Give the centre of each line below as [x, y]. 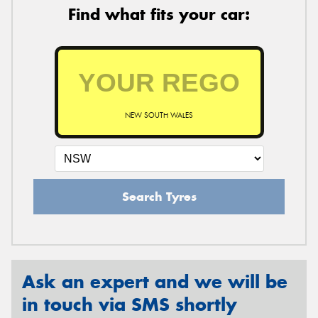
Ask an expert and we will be [155, 282]
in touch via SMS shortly [130, 305]
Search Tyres [159, 197]
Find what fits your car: [159, 15]
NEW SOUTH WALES [159, 116]
